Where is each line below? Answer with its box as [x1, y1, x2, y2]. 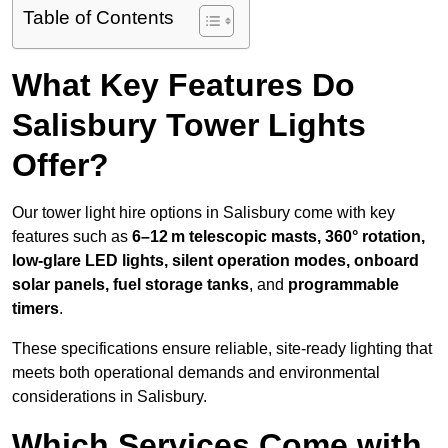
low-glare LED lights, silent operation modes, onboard [12, 252, 419, 270]
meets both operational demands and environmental [12, 364, 380, 382]
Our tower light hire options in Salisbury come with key [12, 204, 395, 222]
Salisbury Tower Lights [12, 107, 366, 144]
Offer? [12, 147, 109, 184]
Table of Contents [23, 7, 174, 29]
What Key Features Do [12, 67, 355, 104]
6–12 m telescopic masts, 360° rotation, [132, 228, 425, 246]
